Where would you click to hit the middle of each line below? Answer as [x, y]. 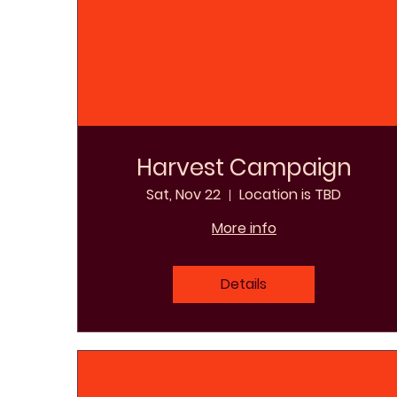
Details [244, 284]
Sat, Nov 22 [184, 195]
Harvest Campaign [244, 168]
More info [244, 229]
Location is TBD [291, 195]
